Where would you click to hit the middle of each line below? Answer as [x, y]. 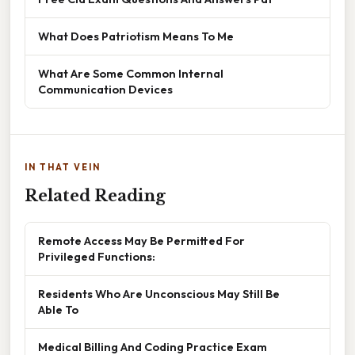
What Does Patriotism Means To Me [136, 36]
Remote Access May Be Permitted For [141, 240]
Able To [58, 309]
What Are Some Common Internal [131, 73]
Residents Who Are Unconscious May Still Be [159, 293]
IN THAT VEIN [63, 167]
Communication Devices [105, 89]
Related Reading [95, 195]
